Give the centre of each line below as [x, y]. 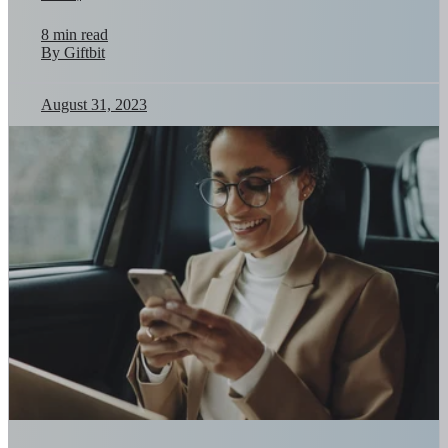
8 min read [74, 34]
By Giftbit [73, 52]
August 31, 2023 [94, 104]
